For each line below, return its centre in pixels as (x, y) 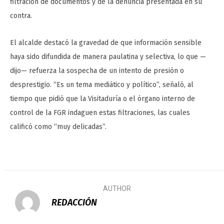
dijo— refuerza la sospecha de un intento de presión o (97, 71)
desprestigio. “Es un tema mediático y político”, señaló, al (102, 85)
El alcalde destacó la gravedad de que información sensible (106, 43)
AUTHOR (117, 189)
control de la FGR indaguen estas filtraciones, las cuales (100, 113)
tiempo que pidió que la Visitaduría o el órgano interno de (102, 99)
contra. (21, 16)
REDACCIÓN (74, 203)
